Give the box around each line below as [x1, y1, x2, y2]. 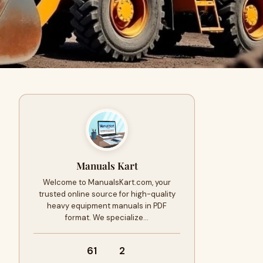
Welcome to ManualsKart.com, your [43, 177, 171, 187]
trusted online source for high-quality [38, 189, 176, 199]
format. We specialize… [65, 213, 149, 222]
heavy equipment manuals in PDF [47, 201, 167, 211]
